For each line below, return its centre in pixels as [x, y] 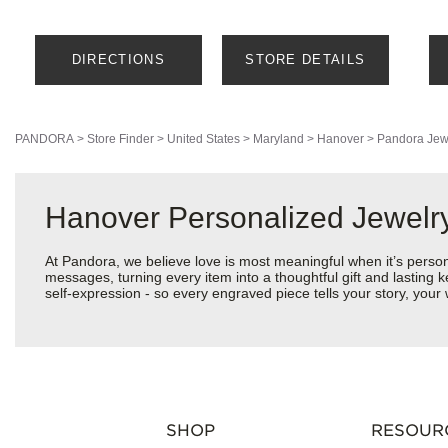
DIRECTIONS [118, 60]
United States [203, 139]
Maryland [278, 139]
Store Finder [120, 139]
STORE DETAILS [305, 60]
